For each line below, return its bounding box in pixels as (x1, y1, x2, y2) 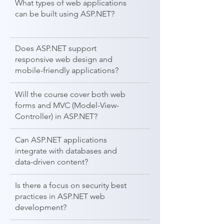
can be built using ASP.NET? (15, 9, 114, 18)
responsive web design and (15, 54, 112, 64)
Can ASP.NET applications (15, 135, 107, 144)
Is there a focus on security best (15, 180, 126, 190)
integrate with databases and (15, 146, 117, 155)
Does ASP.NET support (15, 43, 96, 53)
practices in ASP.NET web (15, 191, 105, 201)
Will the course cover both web (15, 89, 125, 99)
